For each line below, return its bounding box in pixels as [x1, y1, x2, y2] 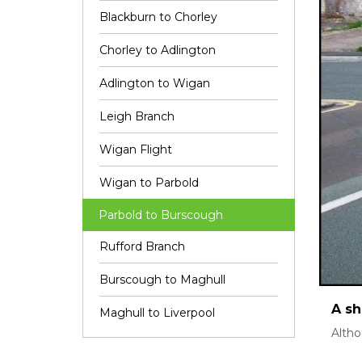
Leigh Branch [99, 109, 175, 124]
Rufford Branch [99, 239, 185, 254]
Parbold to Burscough [99, 208, 223, 222]
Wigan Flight [99, 142, 172, 157]
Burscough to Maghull [99, 272, 225, 287]
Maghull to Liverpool [99, 305, 215, 320]
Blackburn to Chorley [99, 10, 217, 24]
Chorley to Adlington [99, 43, 216, 57]
